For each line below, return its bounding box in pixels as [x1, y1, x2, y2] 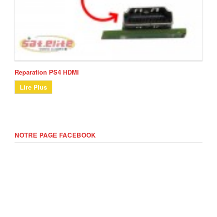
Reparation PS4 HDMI [15, 67, 79, 77]
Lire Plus [20, 82, 47, 92]
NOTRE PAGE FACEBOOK [15, 130, 96, 139]
